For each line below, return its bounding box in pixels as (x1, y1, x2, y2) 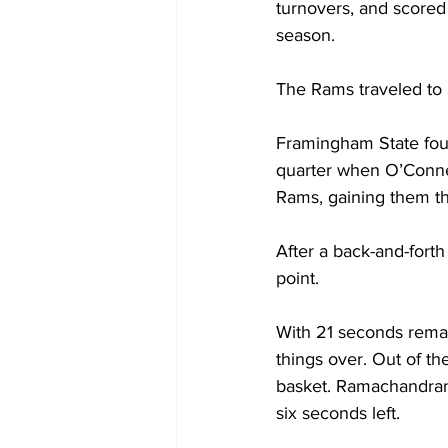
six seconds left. (276, 402, 400, 423)
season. (276, 24, 335, 45)
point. (276, 267, 319, 288)
